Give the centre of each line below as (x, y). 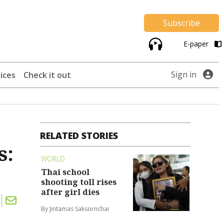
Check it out (47, 75)
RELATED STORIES (79, 136)
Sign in (184, 75)
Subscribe (181, 23)
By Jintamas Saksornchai (75, 208)
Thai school (65, 172)
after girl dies (70, 192)
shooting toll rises (79, 182)
